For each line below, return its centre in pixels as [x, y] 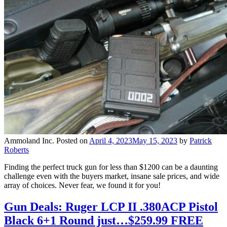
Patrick [201, 140]
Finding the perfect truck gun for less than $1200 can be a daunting [111, 167]
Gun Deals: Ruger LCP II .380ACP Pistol [111, 206]
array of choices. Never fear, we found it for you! [82, 185]
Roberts [16, 149]
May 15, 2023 [155, 140]
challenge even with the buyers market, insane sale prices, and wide [112, 176]
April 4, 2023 [111, 140]
